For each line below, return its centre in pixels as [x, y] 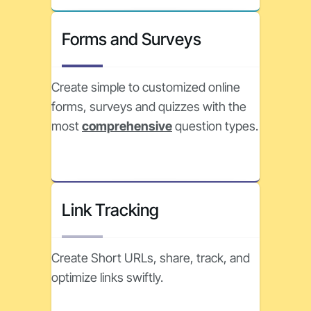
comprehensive [127, 126]
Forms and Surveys [132, 39]
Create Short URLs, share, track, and [151, 258]
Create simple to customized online [146, 87]
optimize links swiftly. [107, 277]
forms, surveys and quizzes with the [149, 107]
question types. [215, 126]
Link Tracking [110, 210]
